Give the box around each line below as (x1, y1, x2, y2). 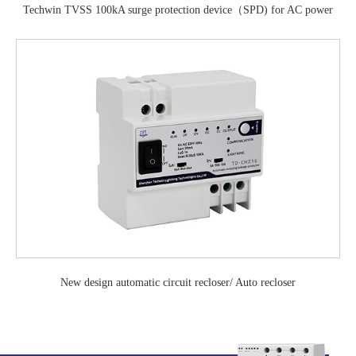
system (163, 20, 193, 33)
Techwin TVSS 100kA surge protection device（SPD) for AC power (23, 3, 333, 16)
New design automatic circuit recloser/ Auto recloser (60, 276, 296, 288)
